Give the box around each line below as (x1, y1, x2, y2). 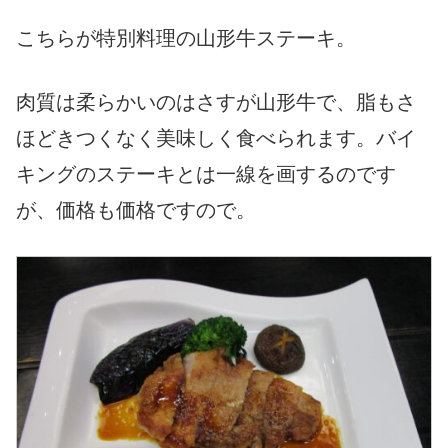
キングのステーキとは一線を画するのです (16, 163, 396, 186)
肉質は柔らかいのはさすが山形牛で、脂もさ (16, 91, 416, 114)
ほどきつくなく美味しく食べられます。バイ (16, 127, 416, 150)
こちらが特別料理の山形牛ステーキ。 (16, 27, 356, 50)
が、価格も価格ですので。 (16, 199, 256, 222)
